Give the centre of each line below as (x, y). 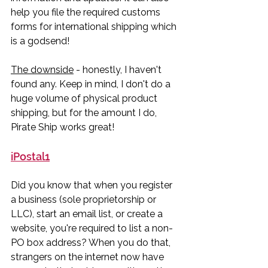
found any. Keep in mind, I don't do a (92, 84)
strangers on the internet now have (89, 257)
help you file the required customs (87, 12)
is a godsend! (41, 41)
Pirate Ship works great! (63, 127)
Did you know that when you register (93, 185)
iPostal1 (30, 156)
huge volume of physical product (85, 98)
